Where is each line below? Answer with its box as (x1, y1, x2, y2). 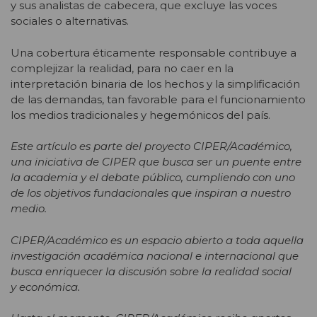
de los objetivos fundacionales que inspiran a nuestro (11, 186, 291, 200)
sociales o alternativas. (11, 14, 129, 28)
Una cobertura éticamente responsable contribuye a (11, 45, 296, 59)
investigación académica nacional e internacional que (11, 248, 299, 263)
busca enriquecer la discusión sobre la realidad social (11, 264, 292, 278)
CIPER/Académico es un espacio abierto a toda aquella (11, 233, 304, 247)
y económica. (11, 279, 80, 294)
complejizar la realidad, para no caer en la (11, 61, 234, 75)
